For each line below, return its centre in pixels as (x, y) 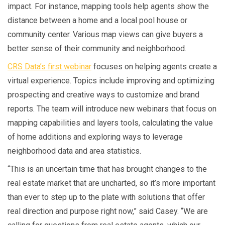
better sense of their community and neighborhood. (97, 49)
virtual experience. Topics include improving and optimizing (111, 81)
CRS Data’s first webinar (49, 67)
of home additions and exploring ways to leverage (95, 137)
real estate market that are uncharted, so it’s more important (111, 183)
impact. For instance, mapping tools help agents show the (108, 7)
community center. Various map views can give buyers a (105, 35)
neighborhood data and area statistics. (74, 151)
